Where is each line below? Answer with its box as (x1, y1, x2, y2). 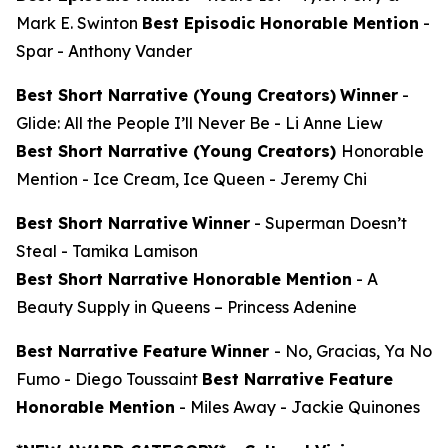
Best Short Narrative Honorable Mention (16, 268, 352, 289)
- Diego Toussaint (60, 368, 202, 389)
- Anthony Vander (57, 40, 192, 61)
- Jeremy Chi (265, 168, 367, 189)
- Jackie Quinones (280, 396, 420, 417)
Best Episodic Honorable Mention (142, 12, 419, 33)
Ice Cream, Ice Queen (93, 168, 265, 189)
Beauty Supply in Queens (16, 296, 210, 317)
